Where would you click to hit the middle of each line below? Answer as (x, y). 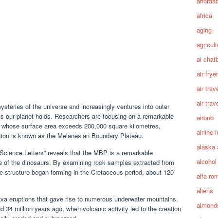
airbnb (205, 118)
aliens (205, 191)
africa (204, 15)
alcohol (207, 161)
